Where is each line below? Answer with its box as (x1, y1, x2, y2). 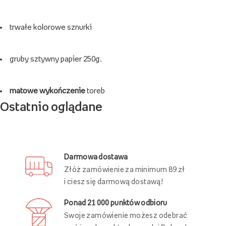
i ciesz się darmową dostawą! (64, 199, 163, 206)
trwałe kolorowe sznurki (10, 23, 92, 31)
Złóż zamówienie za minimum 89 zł (64, 187, 185, 194)
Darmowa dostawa (64, 174, 128, 182)
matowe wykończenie (10, 86, 85, 94)
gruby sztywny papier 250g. (10, 54, 102, 63)
